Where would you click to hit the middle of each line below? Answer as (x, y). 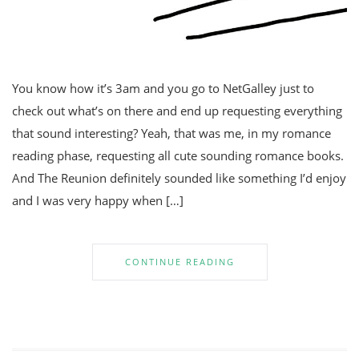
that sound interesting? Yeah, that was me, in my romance (171, 133)
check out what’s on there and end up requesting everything (177, 110)
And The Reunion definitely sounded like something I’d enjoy (179, 177)
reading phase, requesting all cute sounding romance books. (178, 155)
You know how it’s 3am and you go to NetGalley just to (163, 88)
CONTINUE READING (179, 261)
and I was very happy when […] (98, 200)
